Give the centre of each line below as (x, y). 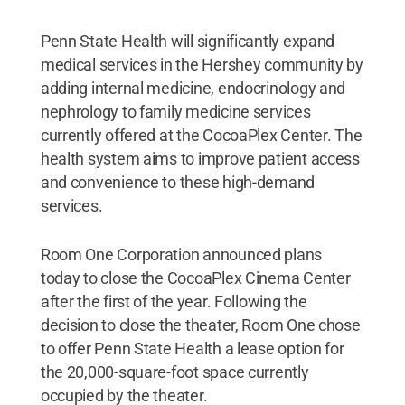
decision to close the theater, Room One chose (200, 325)
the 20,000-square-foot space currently (174, 372)
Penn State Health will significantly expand (188, 41)
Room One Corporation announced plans (181, 254)
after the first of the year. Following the (174, 301)
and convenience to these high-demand (178, 182)
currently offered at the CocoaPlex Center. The (201, 135)
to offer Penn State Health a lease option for (192, 348)
